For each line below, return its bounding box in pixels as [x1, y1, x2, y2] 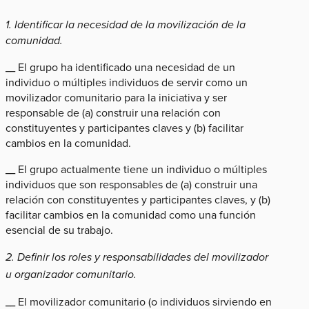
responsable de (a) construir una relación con [6, 104, 221, 120]
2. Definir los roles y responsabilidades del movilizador [6, 248, 268, 265]
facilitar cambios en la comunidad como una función [6, 206, 256, 222]
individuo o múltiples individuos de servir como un [6, 74, 248, 90]
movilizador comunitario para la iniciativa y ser [6, 89, 227, 105]
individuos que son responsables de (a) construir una [6, 176, 257, 192]
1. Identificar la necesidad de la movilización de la [6, 16, 246, 32]
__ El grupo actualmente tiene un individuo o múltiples [6, 161, 267, 177]
